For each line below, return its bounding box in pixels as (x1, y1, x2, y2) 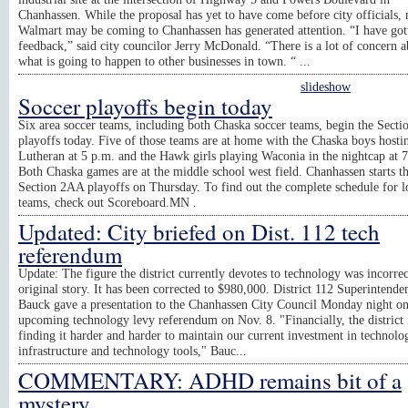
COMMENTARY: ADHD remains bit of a (18, 365, 402, 395)
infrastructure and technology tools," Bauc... (18, 343, 247, 358)
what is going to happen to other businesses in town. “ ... (18, 54, 311, 68)
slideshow (301, 79, 351, 94)
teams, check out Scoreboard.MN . (18, 195, 197, 209)
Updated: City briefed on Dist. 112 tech (18, 217, 380, 247)
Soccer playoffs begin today (18, 91, 272, 121)
